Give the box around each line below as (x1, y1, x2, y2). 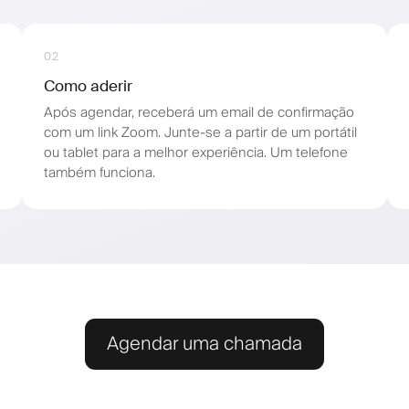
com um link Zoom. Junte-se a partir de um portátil (44, 121, 357, 144)
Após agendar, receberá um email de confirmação (44, 100, 354, 124)
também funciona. (44, 161, 155, 184)
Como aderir (44, 75, 132, 96)
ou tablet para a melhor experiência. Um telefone (44, 141, 348, 164)
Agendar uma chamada (107, 328, 302, 360)
